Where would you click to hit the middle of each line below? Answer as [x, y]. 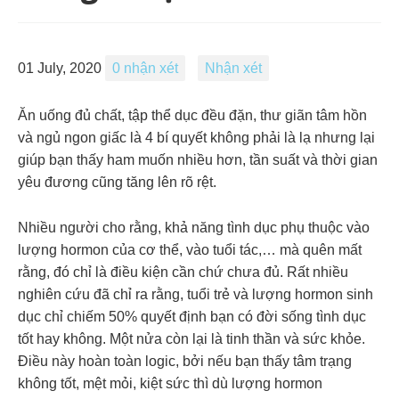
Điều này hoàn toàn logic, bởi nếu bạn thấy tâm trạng [185, 361]
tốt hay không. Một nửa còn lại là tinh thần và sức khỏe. [191, 338]
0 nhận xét [145, 69]
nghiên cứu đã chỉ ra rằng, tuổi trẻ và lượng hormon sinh [195, 294]
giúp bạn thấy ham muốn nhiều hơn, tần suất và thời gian [198, 159]
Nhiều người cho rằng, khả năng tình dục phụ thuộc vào [194, 227]
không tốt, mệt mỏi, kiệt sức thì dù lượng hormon [170, 383]
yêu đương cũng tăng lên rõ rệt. [117, 182]
